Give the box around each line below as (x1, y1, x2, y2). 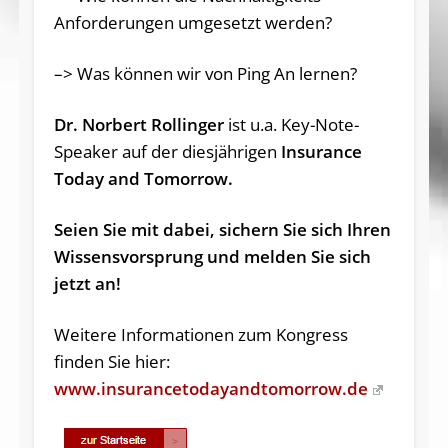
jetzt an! (53, 271, 121, 295)
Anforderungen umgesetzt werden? (53, 10, 332, 34)
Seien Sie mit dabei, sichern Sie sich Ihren (53, 217, 391, 241)
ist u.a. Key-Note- (223, 112, 359, 136)
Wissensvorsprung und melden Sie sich (53, 244, 371, 268)
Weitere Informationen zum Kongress (53, 322, 348, 346)
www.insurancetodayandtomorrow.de (53, 376, 368, 400)
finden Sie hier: (53, 349, 170, 373)
